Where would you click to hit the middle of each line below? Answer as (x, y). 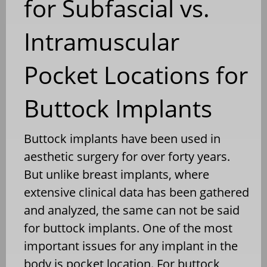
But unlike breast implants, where (117, 174)
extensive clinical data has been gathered (136, 192)
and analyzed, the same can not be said (132, 210)
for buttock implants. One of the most (128, 228)
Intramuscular (102, 41)
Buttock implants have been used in (122, 138)
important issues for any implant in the (131, 246)
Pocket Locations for (136, 74)
